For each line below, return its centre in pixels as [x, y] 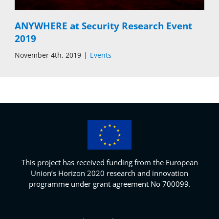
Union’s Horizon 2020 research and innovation [109, 173]
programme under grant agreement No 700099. [109, 184]
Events [101, 55]
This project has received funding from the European [109, 163]
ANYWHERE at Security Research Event [103, 26]
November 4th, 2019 [48, 55]
